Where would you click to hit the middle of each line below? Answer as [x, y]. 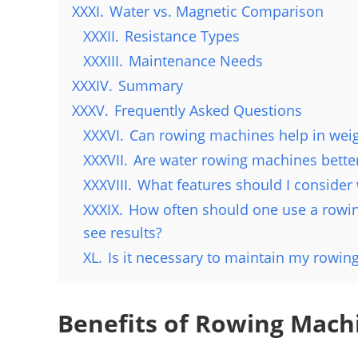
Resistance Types [182, 36]
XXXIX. [103, 210]
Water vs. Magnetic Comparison [217, 12]
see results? [123, 233]
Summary [151, 86]
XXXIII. [103, 61]
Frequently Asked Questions [208, 111]
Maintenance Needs [196, 61]
